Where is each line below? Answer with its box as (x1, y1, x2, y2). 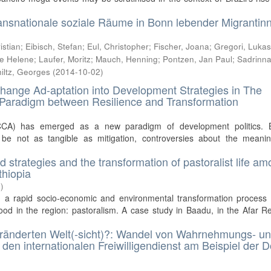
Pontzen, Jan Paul (163, 53, 233, 65)
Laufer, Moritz (39, 53, 91, 65)
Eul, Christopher (87, 41, 149, 52)
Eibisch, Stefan (25, 41, 83, 52)
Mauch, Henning (96, 53, 158, 65)
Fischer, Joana (154, 41, 210, 52)
